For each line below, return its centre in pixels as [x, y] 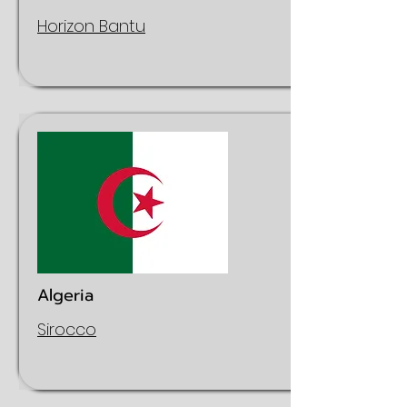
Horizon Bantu [91, 26]
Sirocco [67, 329]
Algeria [65, 295]
